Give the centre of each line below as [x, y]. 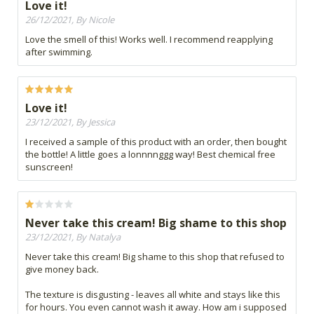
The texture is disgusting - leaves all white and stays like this [153, 295]
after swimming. [59, 52]
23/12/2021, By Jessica [70, 122]
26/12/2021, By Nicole [70, 20]
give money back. [62, 269]
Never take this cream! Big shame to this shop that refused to [155, 257]
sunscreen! [49, 167]
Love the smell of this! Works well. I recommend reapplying [149, 40]
